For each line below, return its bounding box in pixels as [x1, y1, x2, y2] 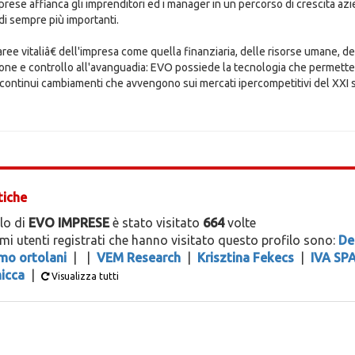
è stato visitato [109, 216, 203, 230]
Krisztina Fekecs [197, 250, 294, 265]
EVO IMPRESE [28, 216, 109, 230]
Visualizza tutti [48, 271, 119, 281]
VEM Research [96, 250, 181, 265]
